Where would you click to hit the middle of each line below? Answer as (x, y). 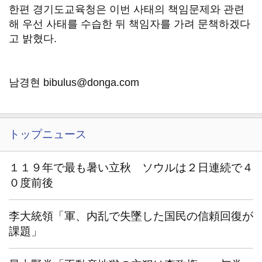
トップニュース (48, 134)
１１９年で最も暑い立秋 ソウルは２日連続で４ (131, 168)
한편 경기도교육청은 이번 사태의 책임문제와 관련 (127, 9)
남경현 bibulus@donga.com (74, 82)
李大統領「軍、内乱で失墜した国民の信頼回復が (131, 216)
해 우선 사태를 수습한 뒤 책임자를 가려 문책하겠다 (130, 24)
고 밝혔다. (33, 39)
